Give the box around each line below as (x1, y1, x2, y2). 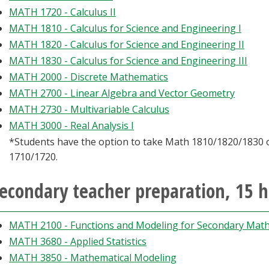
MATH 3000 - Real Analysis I (9, 119, 134, 132)
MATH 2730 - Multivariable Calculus (9, 103, 169, 116)
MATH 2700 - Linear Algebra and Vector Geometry (9, 86, 235, 100)
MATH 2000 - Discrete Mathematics (9, 70, 168, 83)
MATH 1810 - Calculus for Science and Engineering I (9, 22, 241, 35)
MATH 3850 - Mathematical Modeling (9, 251, 177, 264)
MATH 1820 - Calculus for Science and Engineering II (9, 38, 244, 51)
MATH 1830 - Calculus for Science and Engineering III (9, 54, 247, 67)
